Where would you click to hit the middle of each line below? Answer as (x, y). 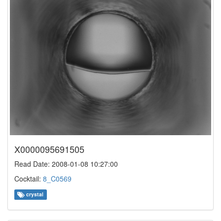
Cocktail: (29, 179)
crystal (34, 194)
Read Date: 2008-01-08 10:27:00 (66, 164)
